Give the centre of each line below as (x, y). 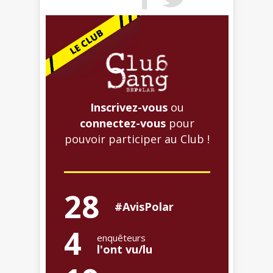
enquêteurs (121, 237)
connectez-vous (123, 123)
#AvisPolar (144, 206)
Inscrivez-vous (129, 107)
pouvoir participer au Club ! (137, 139)
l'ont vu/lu (125, 249)
